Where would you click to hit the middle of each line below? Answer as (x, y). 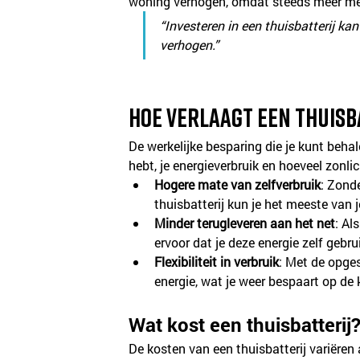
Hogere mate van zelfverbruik (238, 184)
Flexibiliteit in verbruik (217, 261)
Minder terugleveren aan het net (245, 223)
